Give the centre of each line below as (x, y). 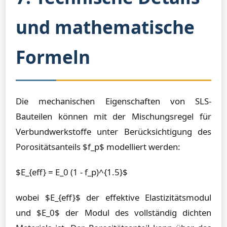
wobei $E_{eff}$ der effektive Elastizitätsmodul (113, 197)
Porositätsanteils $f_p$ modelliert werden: (98, 147)
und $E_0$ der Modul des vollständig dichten (113, 213)
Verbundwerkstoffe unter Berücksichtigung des (113, 131)
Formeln (53, 57)
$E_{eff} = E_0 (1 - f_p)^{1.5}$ (72, 172)
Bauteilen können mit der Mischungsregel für (113, 116)
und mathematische (105, 27)
